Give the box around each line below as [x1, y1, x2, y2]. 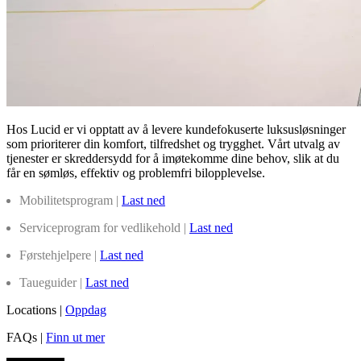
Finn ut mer [46, 330, 105, 345]
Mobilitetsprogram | [19, 193, 122, 208]
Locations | [6, 303, 65, 317]
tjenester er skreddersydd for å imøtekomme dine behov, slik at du [6, 151, 339, 166]
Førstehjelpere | [19, 248, 100, 263]
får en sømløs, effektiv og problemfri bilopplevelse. [6, 166, 265, 180]
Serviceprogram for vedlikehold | [19, 221, 189, 235]
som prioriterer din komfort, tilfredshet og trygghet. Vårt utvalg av [6, 137, 340, 151]
